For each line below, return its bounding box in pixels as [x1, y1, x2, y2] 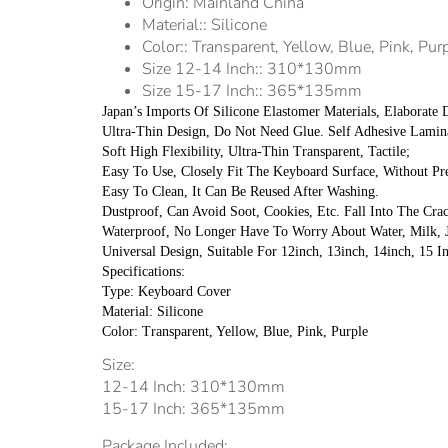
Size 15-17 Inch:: [142, 80, 267, 103]
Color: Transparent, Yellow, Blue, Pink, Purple [102, 324, 368, 340]
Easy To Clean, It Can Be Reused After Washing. [102, 184, 379, 200]
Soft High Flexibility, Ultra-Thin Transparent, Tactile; [102, 144, 410, 160]
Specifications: [102, 264, 185, 280]
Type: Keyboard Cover [102, 284, 231, 300]
